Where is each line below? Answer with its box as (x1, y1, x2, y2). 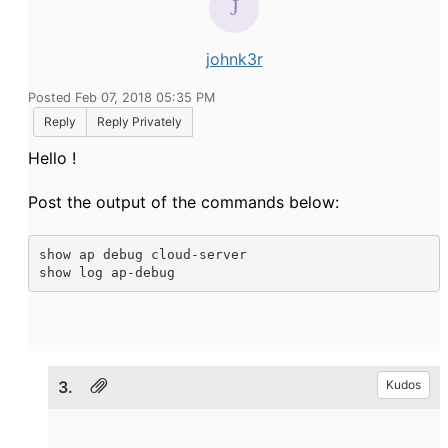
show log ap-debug (38, 264, 175, 280)
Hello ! (28, 148, 76, 169)
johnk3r (205, 49, 263, 70)
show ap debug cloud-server (38, 246, 247, 262)
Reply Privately (97, 114, 182, 130)
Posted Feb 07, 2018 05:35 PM (28, 90, 215, 106)
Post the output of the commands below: (28, 192, 339, 213)
